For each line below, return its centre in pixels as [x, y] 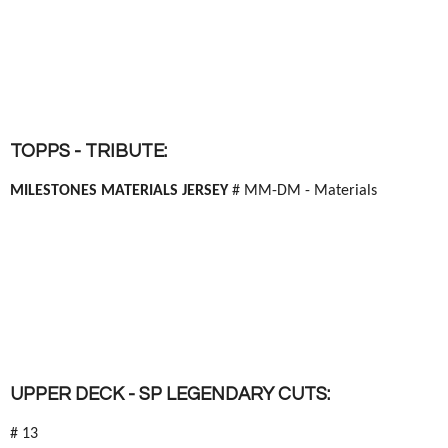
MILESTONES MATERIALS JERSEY [121, 191]
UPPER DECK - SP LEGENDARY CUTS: [170, 394]
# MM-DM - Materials [304, 191]
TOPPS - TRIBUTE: [88, 151]
